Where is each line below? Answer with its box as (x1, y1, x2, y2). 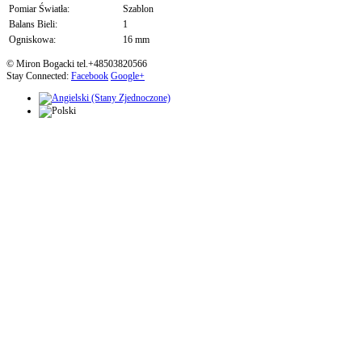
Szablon (123, 3, 154, 15)
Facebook (71, 70, 108, 82)
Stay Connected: (6, 70, 71, 82)
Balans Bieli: (9, 19, 57, 31)
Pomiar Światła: (9, 3, 69, 15)
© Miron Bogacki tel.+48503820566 (6, 58, 147, 70)
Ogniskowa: (9, 34, 56, 46)
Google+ (111, 70, 145, 82)
